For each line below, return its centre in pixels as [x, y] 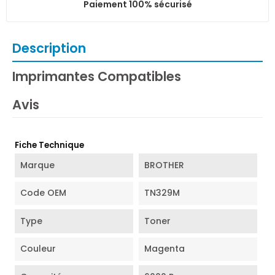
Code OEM [44, 193]
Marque [38, 165]
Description [49, 48]
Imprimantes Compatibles [97, 76]
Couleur [38, 249]
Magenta [164, 249]
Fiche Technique [50, 145]
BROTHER [164, 165]
